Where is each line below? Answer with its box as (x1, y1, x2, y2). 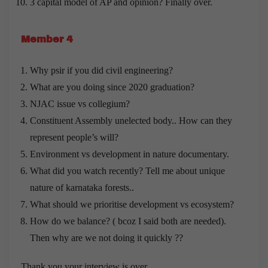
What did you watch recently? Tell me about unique (30, 165, 225, 176)
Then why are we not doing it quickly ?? (30, 232, 183, 243)
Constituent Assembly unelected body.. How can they (30, 115, 232, 126)
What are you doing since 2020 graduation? (30, 81, 194, 92)
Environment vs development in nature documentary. (30, 148, 229, 159)
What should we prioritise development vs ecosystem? (30, 199, 234, 209)
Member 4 (21, 33, 73, 44)
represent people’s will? (30, 132, 118, 142)
